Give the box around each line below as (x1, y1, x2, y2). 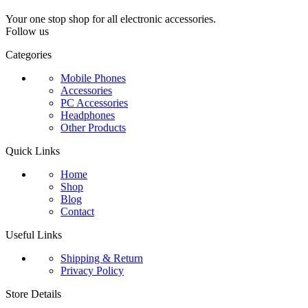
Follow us (5, 25, 49, 38)
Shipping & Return (60, 252, 143, 265)
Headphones (60, 109, 115, 122)
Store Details (5, 288, 61, 300)
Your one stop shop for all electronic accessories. (5, 13, 216, 25)
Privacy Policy (60, 265, 124, 277)
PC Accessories (60, 97, 128, 109)
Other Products (60, 122, 126, 134)
